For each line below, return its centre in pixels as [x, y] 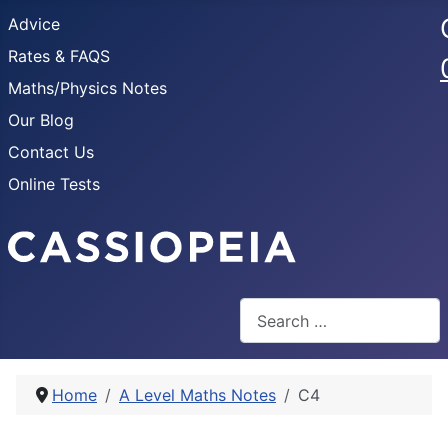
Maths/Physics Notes [87, 88]
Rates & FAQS [59, 56]
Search [265, 309]
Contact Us [51, 152]
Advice [34, 24]
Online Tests [54, 184]
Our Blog [41, 120]
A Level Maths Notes [197, 395]
